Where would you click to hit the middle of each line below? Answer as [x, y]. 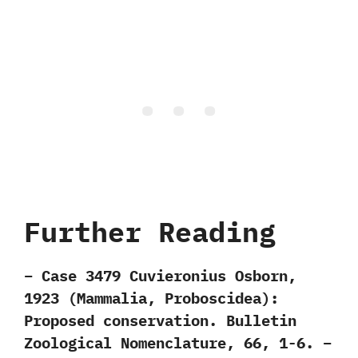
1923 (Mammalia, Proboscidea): [151, 298]
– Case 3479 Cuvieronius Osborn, [160, 275]
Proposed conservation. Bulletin [160, 320]
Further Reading [150, 231]
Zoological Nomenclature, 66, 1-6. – [178, 342]
